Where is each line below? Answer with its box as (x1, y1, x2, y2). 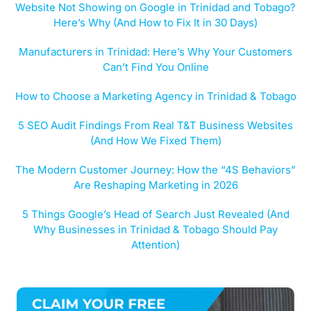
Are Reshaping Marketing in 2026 (73, 178, 238, 192)
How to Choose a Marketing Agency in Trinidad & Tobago (15, 89, 296, 103)
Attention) (131, 237, 180, 251)
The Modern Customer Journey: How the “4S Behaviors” (15, 162, 296, 176)
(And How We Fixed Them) (90, 133, 221, 147)
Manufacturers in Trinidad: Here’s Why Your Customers (19, 44, 292, 58)
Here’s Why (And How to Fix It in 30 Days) (53, 15, 258, 29)
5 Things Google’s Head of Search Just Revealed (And (22, 207, 289, 221)
